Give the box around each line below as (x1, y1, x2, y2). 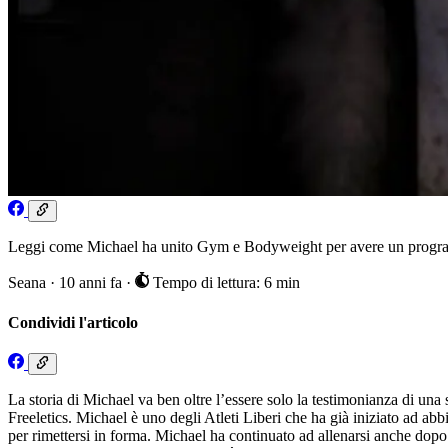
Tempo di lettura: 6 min (148, 274, 300, 292)
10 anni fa (59, 274, 126, 292)
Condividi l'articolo (8, 313, 138, 331)
